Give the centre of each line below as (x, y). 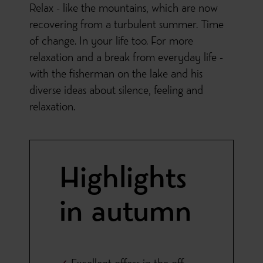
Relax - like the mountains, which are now (124, 10)
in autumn (125, 214)
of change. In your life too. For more (111, 43)
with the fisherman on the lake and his (116, 75)
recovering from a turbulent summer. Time (127, 26)
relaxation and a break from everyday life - (126, 59)
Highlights (123, 181)
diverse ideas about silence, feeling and (116, 92)
